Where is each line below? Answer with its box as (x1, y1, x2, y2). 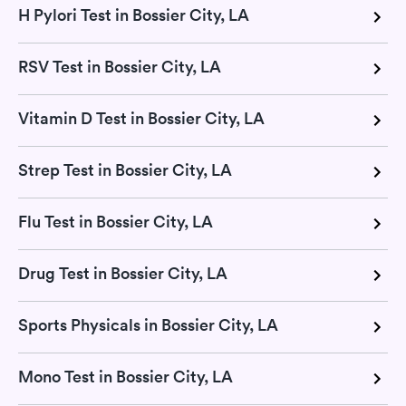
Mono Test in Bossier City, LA (18, 366, 233, 387)
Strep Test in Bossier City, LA (18, 159, 232, 180)
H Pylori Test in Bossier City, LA (18, 5, 249, 25)
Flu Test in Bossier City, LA (18, 211, 213, 232)
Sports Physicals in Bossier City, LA (18, 314, 278, 335)
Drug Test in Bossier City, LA (18, 263, 227, 284)
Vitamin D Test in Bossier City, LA (18, 108, 265, 129)
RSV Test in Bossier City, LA (18, 56, 221, 77)
